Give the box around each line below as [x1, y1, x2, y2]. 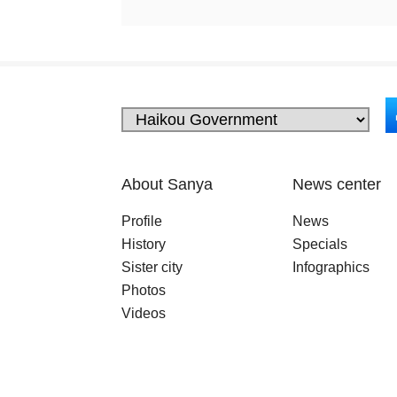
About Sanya [121, 175, 213, 193]
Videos [121, 306, 166, 321]
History [121, 237, 166, 252]
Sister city [121, 260, 183, 275]
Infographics [292, 260, 370, 275]
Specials [292, 237, 347, 252]
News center [292, 175, 381, 193]
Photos [121, 283, 166, 298]
